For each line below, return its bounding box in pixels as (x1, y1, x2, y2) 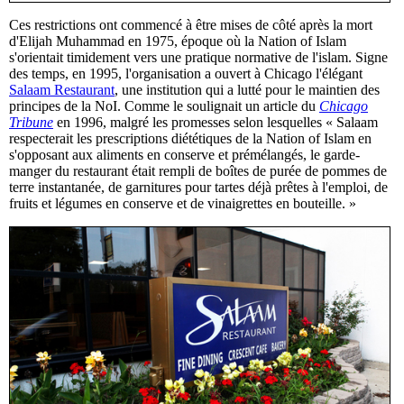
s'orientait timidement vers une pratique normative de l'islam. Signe (9, 50, 388, 66)
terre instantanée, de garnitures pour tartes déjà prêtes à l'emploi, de (9, 179, 388, 196)
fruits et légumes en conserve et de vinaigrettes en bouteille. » (9, 196, 356, 212)
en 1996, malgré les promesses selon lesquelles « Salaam (53, 115, 378, 131)
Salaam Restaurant (9, 82, 115, 98)
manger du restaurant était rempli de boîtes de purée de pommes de (9, 163, 387, 179)
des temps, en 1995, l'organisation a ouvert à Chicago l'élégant (9, 66, 363, 82)
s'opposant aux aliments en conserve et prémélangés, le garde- (9, 147, 360, 163)
